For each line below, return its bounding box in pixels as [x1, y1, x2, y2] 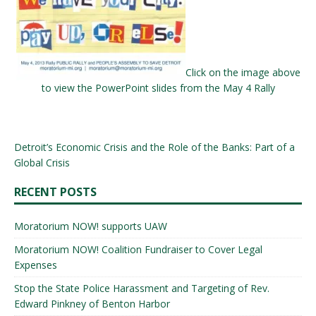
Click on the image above [185, 66, 300, 79]
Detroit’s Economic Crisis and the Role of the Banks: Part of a [14, 140, 295, 154]
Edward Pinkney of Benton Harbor [14, 297, 170, 310]
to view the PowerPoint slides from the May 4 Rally [41, 81, 275, 95]
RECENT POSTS [14, 184, 97, 200]
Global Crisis [14, 156, 70, 169]
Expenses [14, 258, 57, 272]
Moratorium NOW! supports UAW [14, 219, 167, 233]
